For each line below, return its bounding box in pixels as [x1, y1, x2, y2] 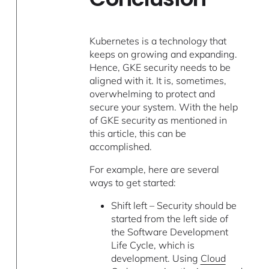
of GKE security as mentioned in [89, 113, 228, 126]
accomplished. [89, 140, 153, 153]
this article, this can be [89, 127, 187, 139]
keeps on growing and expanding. [89, 47, 238, 60]
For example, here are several [89, 163, 220, 175]
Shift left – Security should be [110, 199, 237, 211]
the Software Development [110, 225, 228, 238]
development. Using [110, 252, 201, 264]
